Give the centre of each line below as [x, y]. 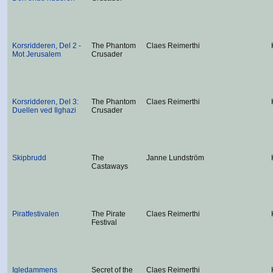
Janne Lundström [175, 158]
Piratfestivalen [36, 214]
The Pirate [108, 214]
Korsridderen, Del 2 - [47, 46]
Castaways [110, 166]
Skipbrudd [29, 158]
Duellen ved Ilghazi [44, 110]
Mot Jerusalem [37, 54]
